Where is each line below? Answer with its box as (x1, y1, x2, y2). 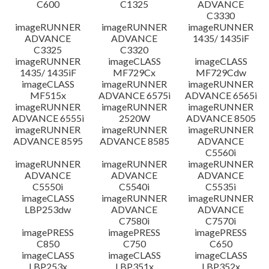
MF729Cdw (195, 67, 246, 78)
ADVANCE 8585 (99, 135, 169, 147)
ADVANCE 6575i (98, 89, 171, 101)
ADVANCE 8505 (186, 112, 256, 124)
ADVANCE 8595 (13, 135, 83, 147)
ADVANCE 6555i (12, 112, 84, 124)
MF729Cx (113, 67, 156, 78)
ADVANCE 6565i (184, 89, 257, 101)
